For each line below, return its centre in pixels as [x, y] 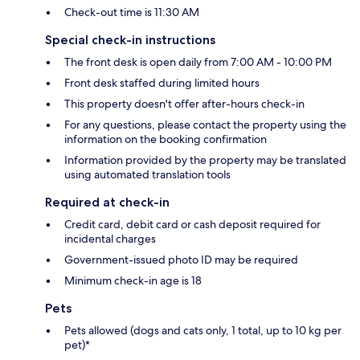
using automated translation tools [147, 175]
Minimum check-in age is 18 [133, 281]
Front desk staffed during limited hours [162, 83]
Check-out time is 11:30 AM [132, 12]
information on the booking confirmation [166, 139]
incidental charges [110, 239]
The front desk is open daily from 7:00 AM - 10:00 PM [198, 62]
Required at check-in [107, 202]
